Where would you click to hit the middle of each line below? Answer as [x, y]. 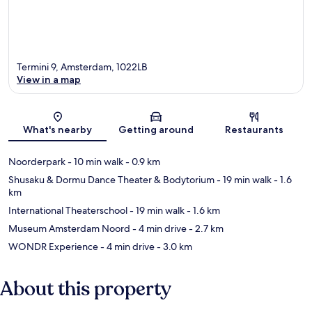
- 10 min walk [94, 161]
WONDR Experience [53, 246]
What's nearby [58, 129]
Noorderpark [37, 161]
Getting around [156, 129]
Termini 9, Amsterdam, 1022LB [82, 67]
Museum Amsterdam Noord [69, 228]
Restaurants [255, 129]
